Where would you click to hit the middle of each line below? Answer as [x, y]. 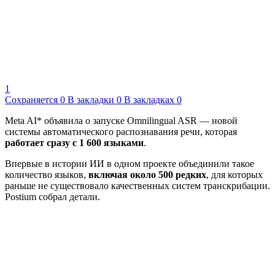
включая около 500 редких [147, 175]
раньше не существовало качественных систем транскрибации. [137, 186]
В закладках [149, 100]
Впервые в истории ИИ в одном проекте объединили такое [130, 164]
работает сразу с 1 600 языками [74, 143]
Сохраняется [31, 100]
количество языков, [47, 175]
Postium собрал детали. [52, 197]
